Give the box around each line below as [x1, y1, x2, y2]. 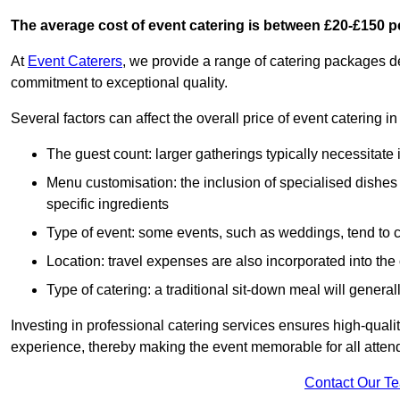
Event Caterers [28, 54, 122, 70]
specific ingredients [46, 196, 169, 212]
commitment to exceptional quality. [11, 75, 228, 91]
